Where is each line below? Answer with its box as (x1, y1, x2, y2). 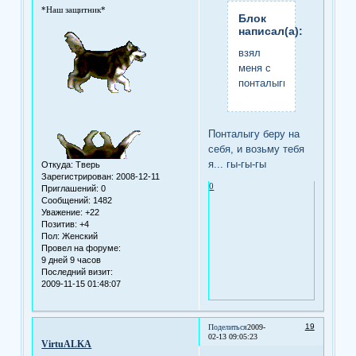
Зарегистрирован (41, 172, 112, 182)
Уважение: (41, 207, 83, 218)
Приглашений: (41, 184, 99, 194)
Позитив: (41, 219, 78, 230)
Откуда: (41, 160, 74, 170)
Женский (60, 231, 99, 242)
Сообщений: (41, 195, 91, 206)
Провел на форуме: (41, 243, 122, 253)
